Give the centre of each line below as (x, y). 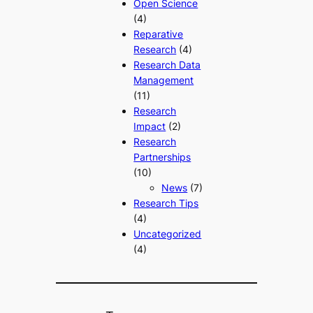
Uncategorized (168, 234)
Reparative (159, 34)
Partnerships (162, 157)
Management (164, 80)
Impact (150, 126)
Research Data (167, 65)
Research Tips (166, 203)
